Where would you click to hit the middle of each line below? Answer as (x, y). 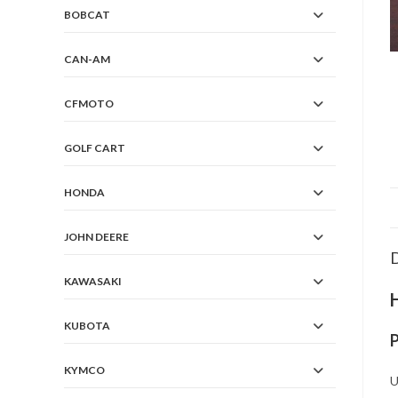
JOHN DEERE (96, 237)
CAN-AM (87, 59)
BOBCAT (87, 15)
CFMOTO (89, 103)
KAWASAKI (93, 281)
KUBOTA (87, 326)
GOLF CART (95, 148)
